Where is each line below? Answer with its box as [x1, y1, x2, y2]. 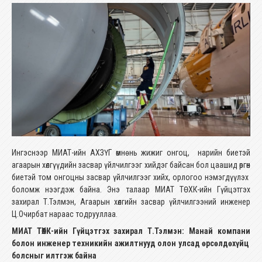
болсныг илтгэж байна [12, 250, 96, 260]
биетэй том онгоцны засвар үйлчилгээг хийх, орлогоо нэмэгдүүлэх [12, 172, 250, 182]
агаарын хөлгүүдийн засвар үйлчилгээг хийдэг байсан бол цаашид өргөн [12, 160, 250, 170]
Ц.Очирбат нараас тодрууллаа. [12, 209, 118, 219]
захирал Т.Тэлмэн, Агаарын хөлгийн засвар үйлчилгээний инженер [12, 196, 250, 206]
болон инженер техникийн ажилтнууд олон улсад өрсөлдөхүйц [12, 238, 250, 248]
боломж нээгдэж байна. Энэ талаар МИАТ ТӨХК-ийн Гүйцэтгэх [12, 184, 250, 194]
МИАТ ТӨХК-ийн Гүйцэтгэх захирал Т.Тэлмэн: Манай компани [12, 226, 250, 236]
